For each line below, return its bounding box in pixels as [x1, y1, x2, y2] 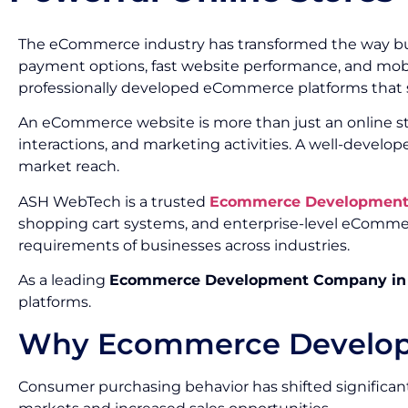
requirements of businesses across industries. [18, 236, 350, 254]
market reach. [18, 158, 119, 176]
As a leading [18, 271, 109, 290]
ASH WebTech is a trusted [18, 192, 209, 210]
